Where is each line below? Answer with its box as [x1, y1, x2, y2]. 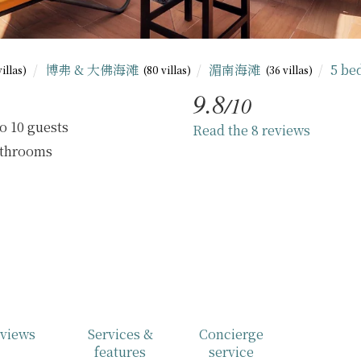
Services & [87, 324, 153, 343]
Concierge [198, 324, 263, 343]
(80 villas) [143, 63, 191, 77]
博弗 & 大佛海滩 [44, 60, 142, 79]
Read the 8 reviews [192, 120, 310, 139]
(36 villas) [265, 63, 313, 77]
